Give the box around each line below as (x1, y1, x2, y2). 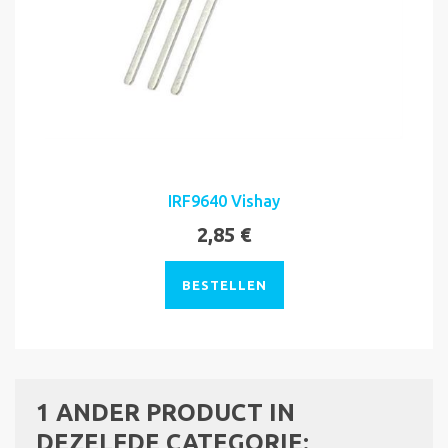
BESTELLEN (181, 277, 267, 292)
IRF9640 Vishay (168, 191, 280, 210)
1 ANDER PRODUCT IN (36, 398, 295, 426)
